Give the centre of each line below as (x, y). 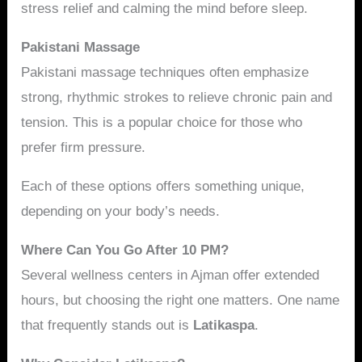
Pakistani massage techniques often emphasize (165, 73)
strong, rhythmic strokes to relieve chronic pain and (177, 98)
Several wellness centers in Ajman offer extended (170, 276)
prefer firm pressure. (84, 148)
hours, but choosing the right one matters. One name (181, 301)
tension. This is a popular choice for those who (162, 123)
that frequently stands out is (107, 326)
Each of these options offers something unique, (163, 187)
